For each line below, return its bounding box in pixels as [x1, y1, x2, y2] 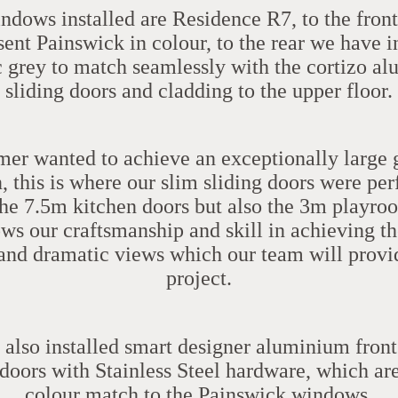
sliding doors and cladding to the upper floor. [5, 78, 393, 102]
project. [166, 267, 232, 290]
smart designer [123, 334, 251, 358]
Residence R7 [172, 6, 291, 30]
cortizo [306, 54, 367, 78]
